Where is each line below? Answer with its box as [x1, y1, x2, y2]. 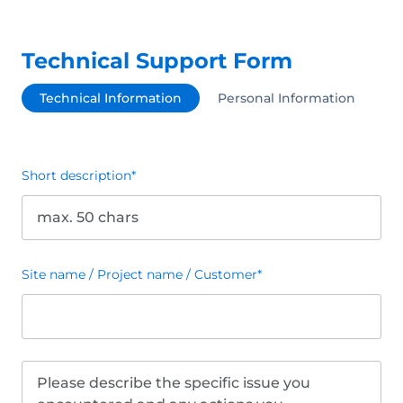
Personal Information [218, 90, 355, 106]
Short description [22, 167, 131, 184]
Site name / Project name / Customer [22, 266, 257, 282]
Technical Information [40, 90, 182, 106]
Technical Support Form [22, 48, 292, 74]
